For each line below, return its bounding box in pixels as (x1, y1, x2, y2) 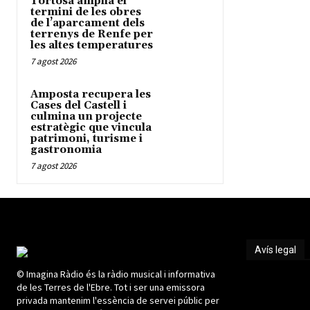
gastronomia (30, 143, 102, 157)
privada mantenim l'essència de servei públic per (17, 294, 219, 307)
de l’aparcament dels (30, 17, 145, 30)
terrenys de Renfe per (30, 28, 153, 42)
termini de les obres (30, 6, 141, 19)
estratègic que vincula (30, 121, 152, 135)
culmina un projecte (30, 110, 142, 124)
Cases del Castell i (30, 99, 127, 113)
